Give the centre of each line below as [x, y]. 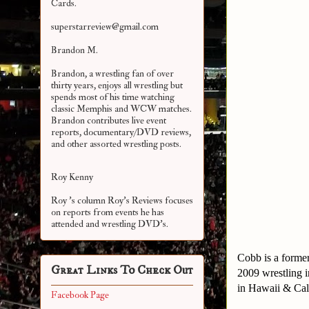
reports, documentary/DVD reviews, [121, 132]
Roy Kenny [72, 177]
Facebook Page [80, 295]
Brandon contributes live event [109, 121]
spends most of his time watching [113, 97]
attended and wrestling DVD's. [110, 224]
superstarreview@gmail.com [105, 27]
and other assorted [87, 144]
